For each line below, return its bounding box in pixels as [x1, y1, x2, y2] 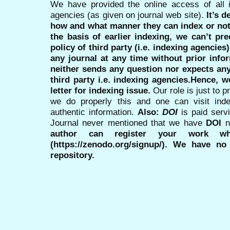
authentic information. [50, 106, 138, 117]
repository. [50, 149, 97, 160]
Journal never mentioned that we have [50, 117, 206, 128]
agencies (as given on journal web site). [50, 9, 206, 20]
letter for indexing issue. [50, 85, 151, 95]
